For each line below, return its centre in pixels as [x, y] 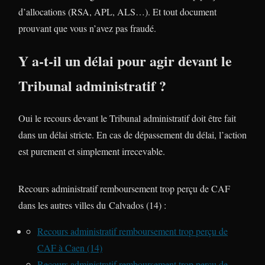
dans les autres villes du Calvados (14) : [92, 205]
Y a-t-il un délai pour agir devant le [125, 61]
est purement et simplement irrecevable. [92, 151]
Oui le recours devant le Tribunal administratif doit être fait [127, 118]
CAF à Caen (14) [70, 248]
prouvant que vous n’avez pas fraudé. [87, 28]
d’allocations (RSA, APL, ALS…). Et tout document [117, 12]
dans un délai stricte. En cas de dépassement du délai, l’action [132, 135]
